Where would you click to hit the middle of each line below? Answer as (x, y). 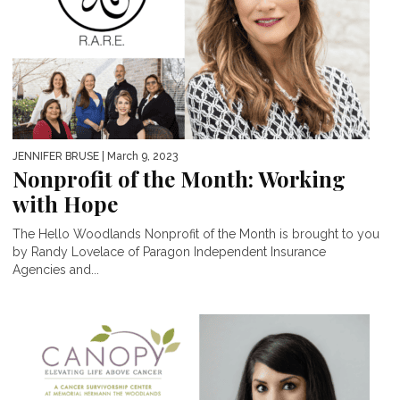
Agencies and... (56, 269)
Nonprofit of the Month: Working (179, 178)
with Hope (65, 203)
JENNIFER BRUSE (56, 156)
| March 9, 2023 (138, 156)
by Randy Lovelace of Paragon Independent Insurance (169, 251)
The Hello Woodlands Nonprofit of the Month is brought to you (196, 233)
